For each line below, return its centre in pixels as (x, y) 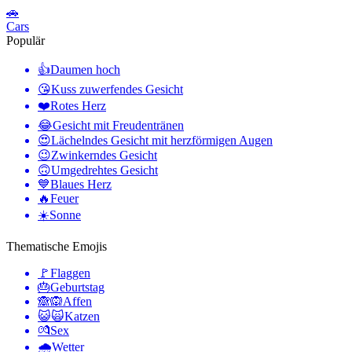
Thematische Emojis (57, 247)
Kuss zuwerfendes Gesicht (117, 90)
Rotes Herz (78, 106)
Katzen (82, 317)
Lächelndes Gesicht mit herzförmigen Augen (162, 141)
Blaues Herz (81, 185)
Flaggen (70, 273)
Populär (26, 41)
